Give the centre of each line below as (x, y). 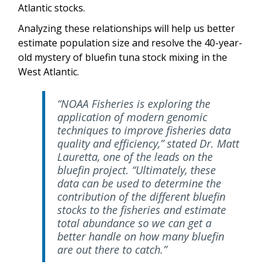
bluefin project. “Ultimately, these (137, 170)
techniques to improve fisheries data (144, 130)
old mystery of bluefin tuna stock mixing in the (123, 58)
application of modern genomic (132, 117)
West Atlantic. (50, 72)
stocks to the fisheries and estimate (142, 210)
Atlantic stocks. (53, 8)
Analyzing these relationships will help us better (127, 29)
